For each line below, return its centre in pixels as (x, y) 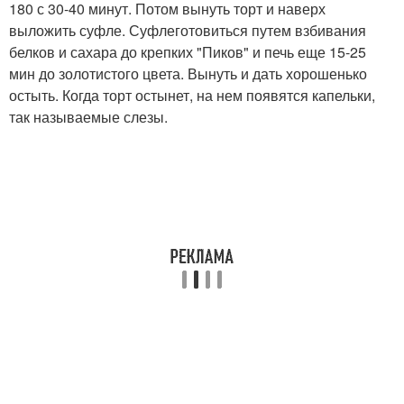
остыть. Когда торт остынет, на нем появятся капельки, (192, 95)
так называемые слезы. (88, 116)
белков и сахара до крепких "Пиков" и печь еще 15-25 (188, 51)
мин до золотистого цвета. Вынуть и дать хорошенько (188, 73)
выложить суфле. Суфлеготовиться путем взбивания (188, 30)
